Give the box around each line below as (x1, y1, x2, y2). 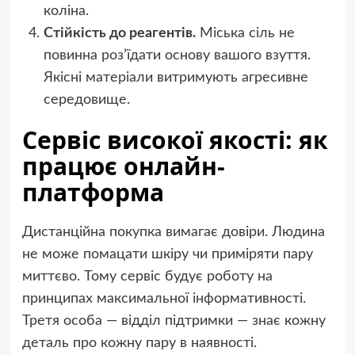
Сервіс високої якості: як (21, 124, 328, 157)
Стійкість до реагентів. (43, 26, 196, 41)
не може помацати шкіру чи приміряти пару (21, 247, 313, 262)
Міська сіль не (195, 26, 295, 41)
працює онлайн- (21, 150, 225, 183)
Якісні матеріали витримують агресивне (43, 71, 308, 86)
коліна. (43, 4, 89, 19)
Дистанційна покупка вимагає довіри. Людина (21, 225, 325, 240)
